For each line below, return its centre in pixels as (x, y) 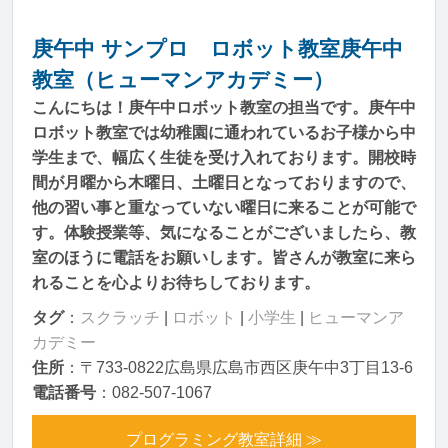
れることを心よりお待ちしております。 (176, 282)
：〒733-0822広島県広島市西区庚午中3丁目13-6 (238, 367)
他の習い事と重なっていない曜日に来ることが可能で (224, 207)
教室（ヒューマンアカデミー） (183, 79)
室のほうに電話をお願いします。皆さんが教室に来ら (224, 257)
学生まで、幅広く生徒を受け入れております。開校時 (224, 157)
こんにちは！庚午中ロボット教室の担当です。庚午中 (224, 107)
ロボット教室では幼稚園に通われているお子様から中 (224, 132)
